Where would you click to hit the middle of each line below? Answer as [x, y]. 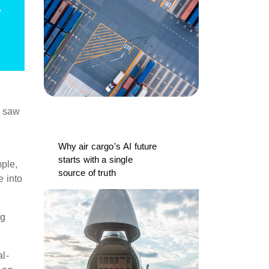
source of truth [87, 173]
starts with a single [95, 159]
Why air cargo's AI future [107, 146]
